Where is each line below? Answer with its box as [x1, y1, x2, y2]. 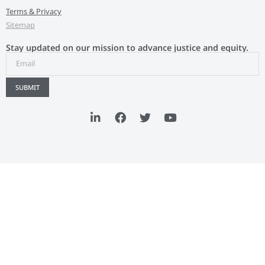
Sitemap [6, 19, 35, 30]
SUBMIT [15, 82, 40, 92]
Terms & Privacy [6, 5, 62, 17]
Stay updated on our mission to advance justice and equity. [6, 41, 248, 53]
